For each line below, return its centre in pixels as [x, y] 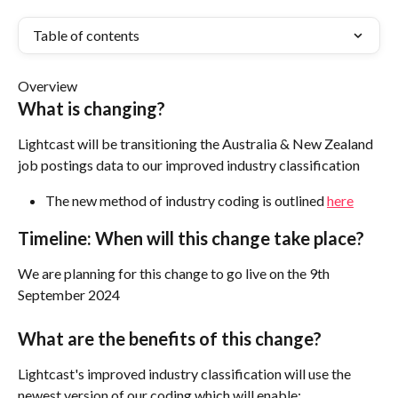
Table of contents [86, 35]
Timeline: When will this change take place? [191, 238]
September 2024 [69, 294]
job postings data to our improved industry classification [190, 165]
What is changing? [92, 109]
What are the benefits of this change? [170, 339]
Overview [48, 86]
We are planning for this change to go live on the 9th [175, 273]
